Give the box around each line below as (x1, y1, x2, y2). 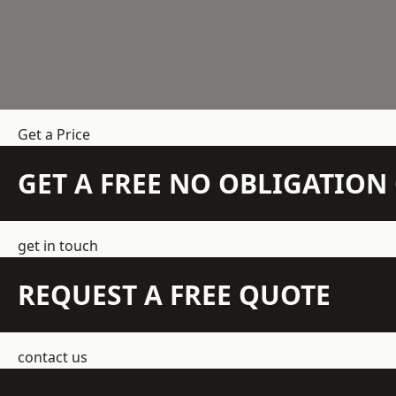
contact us (18, 347, 88, 368)
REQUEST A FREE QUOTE (18, 277, 331, 314)
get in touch (18, 236, 98, 256)
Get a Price (18, 125, 90, 145)
